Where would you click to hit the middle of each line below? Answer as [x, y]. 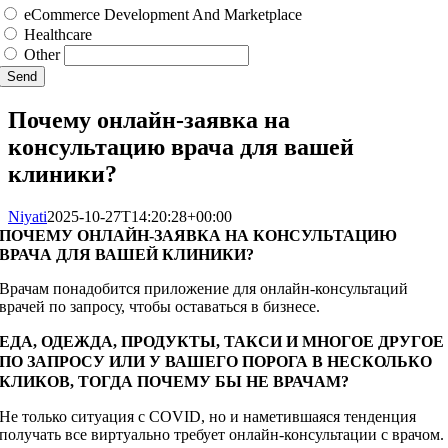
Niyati [27, 217]
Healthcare [58, 35]
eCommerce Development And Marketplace [163, 15]
